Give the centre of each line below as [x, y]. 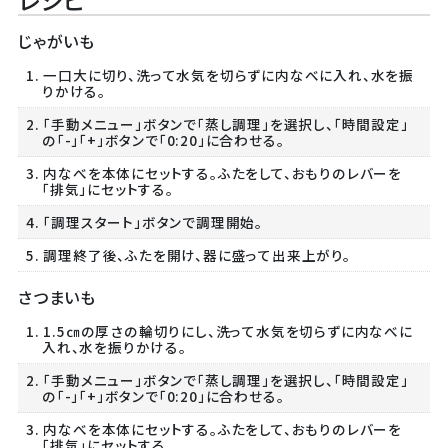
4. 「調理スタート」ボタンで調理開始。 [144, 222]
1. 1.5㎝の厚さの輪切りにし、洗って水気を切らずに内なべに [219, 331]
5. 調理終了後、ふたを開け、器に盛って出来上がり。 [188, 255]
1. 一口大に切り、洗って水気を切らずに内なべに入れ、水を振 [219, 75]
